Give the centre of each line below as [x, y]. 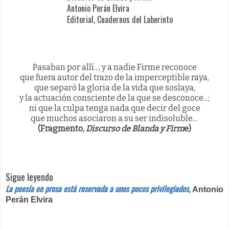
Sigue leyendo [29, 177]
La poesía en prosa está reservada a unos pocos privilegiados [97, 189]
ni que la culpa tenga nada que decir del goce [114, 108]
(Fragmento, [62, 128]
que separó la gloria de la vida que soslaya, [114, 87]
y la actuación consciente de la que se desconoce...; [114, 98]
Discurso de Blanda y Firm [135, 128]
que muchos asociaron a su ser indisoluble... [114, 118]
